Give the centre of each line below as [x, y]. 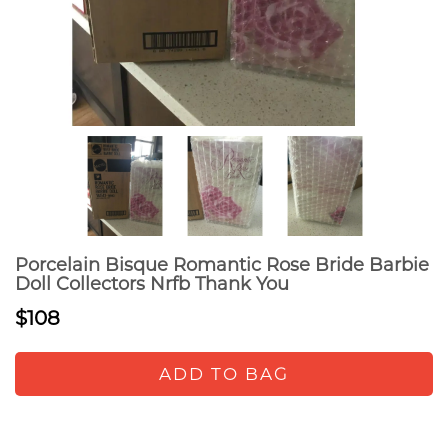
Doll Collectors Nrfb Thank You [152, 284]
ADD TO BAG [224, 374]
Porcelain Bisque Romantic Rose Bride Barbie [222, 265]
